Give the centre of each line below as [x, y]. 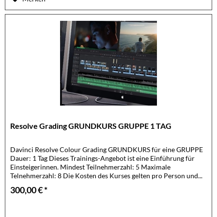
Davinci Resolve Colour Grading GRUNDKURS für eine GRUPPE [107, 150]
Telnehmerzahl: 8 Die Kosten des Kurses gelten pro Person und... [107, 176]
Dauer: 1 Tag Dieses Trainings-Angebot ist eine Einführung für [103, 158]
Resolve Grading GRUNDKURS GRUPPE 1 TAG [91, 126]
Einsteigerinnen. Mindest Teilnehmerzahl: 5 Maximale [91, 167]
